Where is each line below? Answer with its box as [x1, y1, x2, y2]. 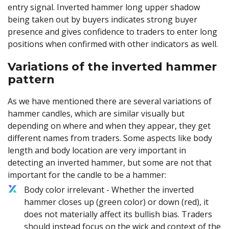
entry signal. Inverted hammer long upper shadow [8, 2, 200, 13]
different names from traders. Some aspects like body [8, 132, 212, 144]
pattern [8, 73, 55, 87]
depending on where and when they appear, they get [8, 120, 211, 131]
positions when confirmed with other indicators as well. [8, 38, 220, 50]
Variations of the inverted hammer [8, 60, 217, 74]
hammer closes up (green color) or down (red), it [24, 196, 209, 208]
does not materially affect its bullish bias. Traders [24, 208, 212, 220]
